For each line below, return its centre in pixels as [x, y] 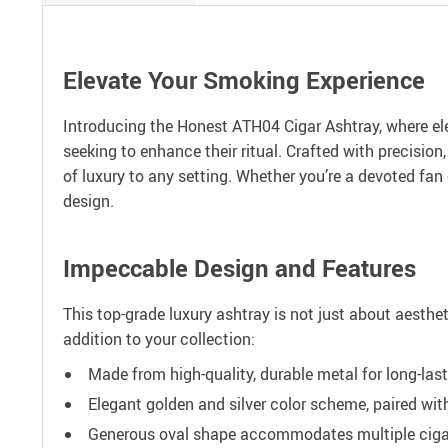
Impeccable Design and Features [239, 268]
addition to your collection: [159, 339]
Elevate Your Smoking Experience [244, 80]
